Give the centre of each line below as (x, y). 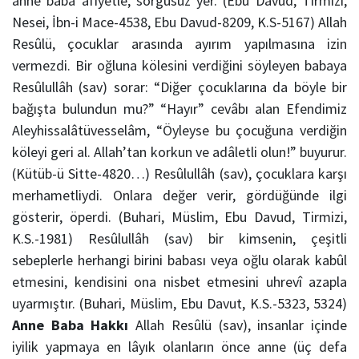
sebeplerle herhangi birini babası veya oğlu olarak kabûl (179, 260)
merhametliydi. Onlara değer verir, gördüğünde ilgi (179, 196)
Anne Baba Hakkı (74, 325)
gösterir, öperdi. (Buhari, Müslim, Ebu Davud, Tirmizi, (179, 217)
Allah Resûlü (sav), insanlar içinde (242, 325)
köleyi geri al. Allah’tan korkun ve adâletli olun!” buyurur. (179, 152)
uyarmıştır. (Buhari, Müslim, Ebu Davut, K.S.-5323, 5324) (179, 304)
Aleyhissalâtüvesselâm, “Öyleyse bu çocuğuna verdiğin (179, 131)
